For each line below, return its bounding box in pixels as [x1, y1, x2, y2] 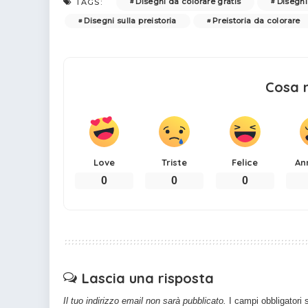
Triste [162, 156, 188, 168]
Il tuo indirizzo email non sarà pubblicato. [63, 295, 226, 306]
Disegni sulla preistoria [84, 15, 177, 25]
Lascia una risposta [82, 269, 214, 287]
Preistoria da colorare [212, 15, 300, 25]
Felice [232, 156, 258, 168]
